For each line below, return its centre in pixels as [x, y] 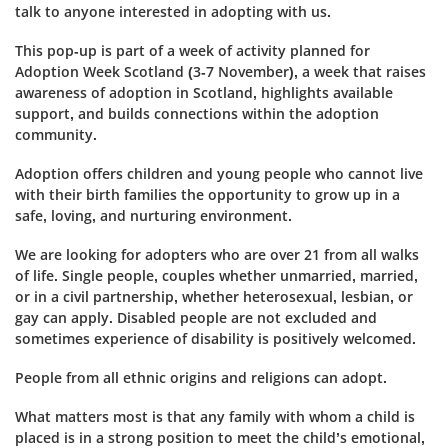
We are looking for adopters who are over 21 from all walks [217, 254]
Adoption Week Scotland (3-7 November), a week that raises [220, 71]
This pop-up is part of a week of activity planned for [192, 50]
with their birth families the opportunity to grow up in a [207, 194]
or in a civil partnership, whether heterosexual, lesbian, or [214, 296]
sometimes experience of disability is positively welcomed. [215, 338]
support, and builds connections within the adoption [197, 113]
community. [56, 134]
